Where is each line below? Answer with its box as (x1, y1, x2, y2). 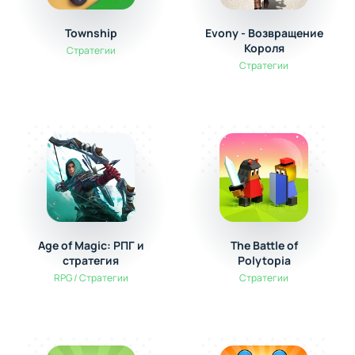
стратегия (63, 253, 120, 268)
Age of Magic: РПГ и (37, 238, 144, 253)
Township (64, 25, 117, 40)
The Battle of (230, 238, 298, 253)
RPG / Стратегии (53, 271, 128, 284)
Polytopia (237, 253, 291, 268)
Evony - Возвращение (204, 25, 323, 40)
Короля (243, 40, 284, 55)
